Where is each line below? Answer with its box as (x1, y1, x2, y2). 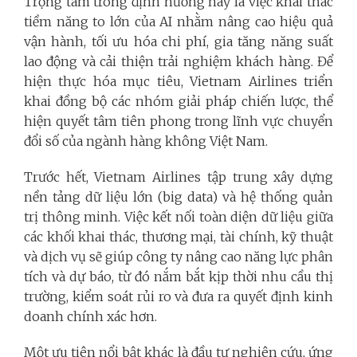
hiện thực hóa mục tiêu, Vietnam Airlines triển (24, 73, 333, 89)
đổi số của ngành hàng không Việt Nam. (24, 132, 268, 149)
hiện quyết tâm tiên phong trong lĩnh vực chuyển (24, 112, 333, 129)
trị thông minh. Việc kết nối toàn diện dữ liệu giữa (24, 208, 333, 225)
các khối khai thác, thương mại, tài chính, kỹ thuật (24, 228, 333, 245)
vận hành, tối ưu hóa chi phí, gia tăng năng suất (24, 33, 333, 49)
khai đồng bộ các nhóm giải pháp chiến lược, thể (24, 92, 333, 109)
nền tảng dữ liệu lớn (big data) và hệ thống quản (24, 188, 333, 205)
